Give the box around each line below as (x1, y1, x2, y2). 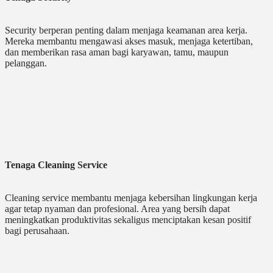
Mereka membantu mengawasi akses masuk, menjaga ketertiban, (5, 36, 253, 47)
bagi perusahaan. (5, 225, 69, 236)
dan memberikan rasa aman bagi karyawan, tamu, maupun (5, 47, 229, 58)
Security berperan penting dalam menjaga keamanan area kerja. (5, 25, 247, 36)
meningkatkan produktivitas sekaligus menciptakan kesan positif (5, 214, 251, 225)
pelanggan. (5, 58, 47, 69)
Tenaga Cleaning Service (5, 160, 107, 171)
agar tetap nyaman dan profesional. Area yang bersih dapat (5, 204, 230, 214)
